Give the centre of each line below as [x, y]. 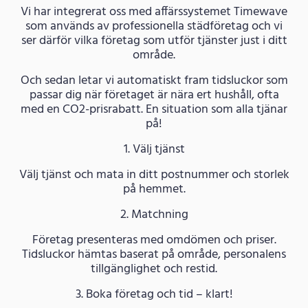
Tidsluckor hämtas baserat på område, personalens [154, 254]
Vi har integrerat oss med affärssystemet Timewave [154, 12]
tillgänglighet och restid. [154, 269]
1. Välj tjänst [154, 149]
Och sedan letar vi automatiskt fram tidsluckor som [154, 80]
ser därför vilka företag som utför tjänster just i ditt [154, 41]
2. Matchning [154, 214]
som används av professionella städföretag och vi [154, 26]
